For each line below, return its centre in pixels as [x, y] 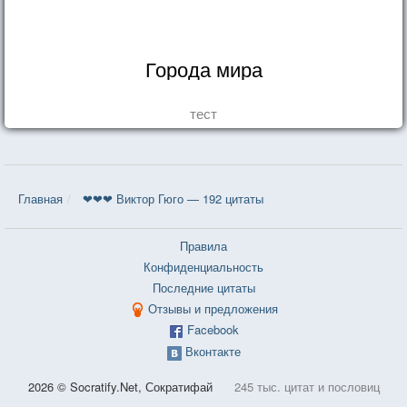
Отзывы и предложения [213, 308]
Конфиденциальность [203, 266]
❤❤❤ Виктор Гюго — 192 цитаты [173, 198]
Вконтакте [213, 351]
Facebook [213, 330]
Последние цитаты [203, 287]
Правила [203, 245]
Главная [40, 198]
